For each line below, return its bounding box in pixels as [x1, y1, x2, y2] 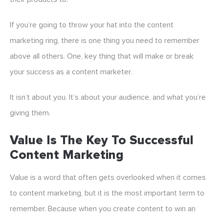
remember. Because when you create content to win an [10, 204, 196, 214]
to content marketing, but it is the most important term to [10, 188, 204, 198]
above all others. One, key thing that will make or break [10, 51, 194, 62]
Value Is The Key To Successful [10, 132, 194, 149]
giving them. [10, 108, 50, 118]
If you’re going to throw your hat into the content [10, 20, 174, 30]
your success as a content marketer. [10, 67, 132, 77]
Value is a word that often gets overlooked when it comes [10, 173, 206, 183]
